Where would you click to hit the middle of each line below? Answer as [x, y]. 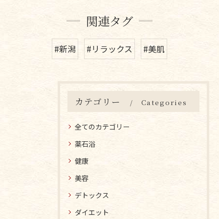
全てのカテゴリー [102, 127]
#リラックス [109, 49]
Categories [164, 102]
